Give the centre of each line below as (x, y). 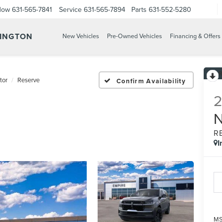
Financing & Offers (195, 36)
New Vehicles (81, 36)
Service (70, 9)
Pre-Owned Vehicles (135, 36)
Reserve (28, 80)
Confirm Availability (151, 81)
